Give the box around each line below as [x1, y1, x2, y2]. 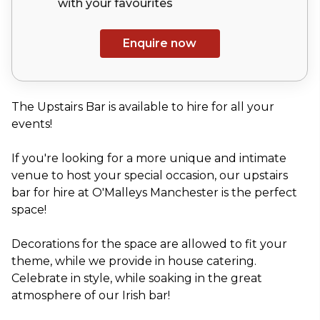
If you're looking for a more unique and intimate [11, 151, 286, 165]
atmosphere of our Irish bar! [11, 288, 170, 302]
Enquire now [123, 36, 196, 50]
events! [11, 116, 52, 131]
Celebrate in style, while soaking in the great [11, 271, 262, 285]
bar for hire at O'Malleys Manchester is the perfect [11, 185, 297, 199]
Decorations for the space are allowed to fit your [11, 236, 287, 251]
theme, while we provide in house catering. [11, 254, 256, 268]
